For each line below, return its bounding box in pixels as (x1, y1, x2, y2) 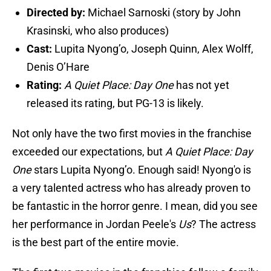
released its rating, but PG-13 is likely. (27, 97, 204, 110)
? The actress (191, 218, 256, 231)
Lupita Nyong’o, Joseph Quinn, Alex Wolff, (54, 42, 253, 56)
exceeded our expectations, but (12, 145, 165, 158)
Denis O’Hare (27, 60, 90, 74)
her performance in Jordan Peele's (12, 218, 178, 231)
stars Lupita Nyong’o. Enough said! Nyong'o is (34, 163, 251, 177)
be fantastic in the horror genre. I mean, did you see (12, 200, 258, 213)
